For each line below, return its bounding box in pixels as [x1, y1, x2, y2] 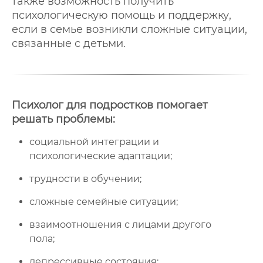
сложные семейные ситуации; [29, 196, 178, 207]
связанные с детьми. [12, 37, 126, 50]
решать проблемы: [12, 113, 115, 126]
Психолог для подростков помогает [12, 99, 208, 112]
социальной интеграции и [29, 136, 159, 147]
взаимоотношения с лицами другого [29, 219, 211, 230]
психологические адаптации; [29, 150, 172, 161]
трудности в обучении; [29, 173, 141, 184]
